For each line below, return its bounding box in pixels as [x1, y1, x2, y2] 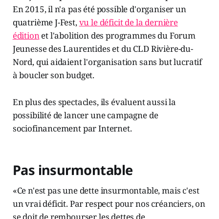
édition [12, 30, 40, 42]
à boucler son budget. [12, 69, 95, 81]
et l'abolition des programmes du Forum [39, 30, 196, 42]
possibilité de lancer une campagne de [12, 109, 158, 121]
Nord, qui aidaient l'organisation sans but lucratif [12, 56, 202, 68]
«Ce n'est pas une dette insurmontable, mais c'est [12, 185, 199, 197]
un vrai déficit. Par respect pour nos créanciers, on [12, 198, 205, 210]
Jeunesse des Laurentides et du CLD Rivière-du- [12, 43, 193, 55]
